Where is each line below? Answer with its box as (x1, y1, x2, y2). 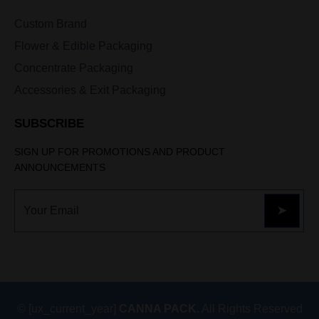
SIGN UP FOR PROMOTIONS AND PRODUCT (14, 145, 225, 157)
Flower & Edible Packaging (14, 39, 152, 52)
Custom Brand (14, 17, 87, 30)
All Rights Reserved (199, 302, 303, 315)
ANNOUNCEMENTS (14, 161, 105, 173)
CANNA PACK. (118, 302, 199, 315)
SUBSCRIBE (14, 116, 84, 130)
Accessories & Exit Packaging (14, 83, 166, 96)
